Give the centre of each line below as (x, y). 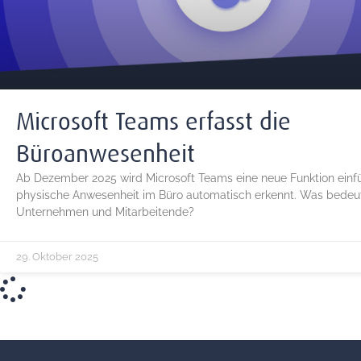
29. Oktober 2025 (57, 257)
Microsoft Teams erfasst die (154, 122)
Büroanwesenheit (106, 154)
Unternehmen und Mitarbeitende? (105, 212)
